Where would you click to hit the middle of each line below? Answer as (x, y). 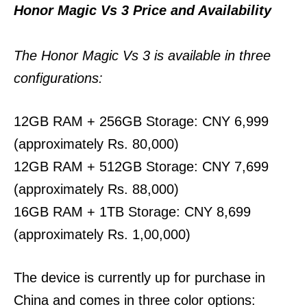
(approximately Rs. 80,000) (96, 144)
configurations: (58, 78)
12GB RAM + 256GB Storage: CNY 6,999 (141, 121)
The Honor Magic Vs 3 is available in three (142, 56)
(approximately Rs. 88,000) (96, 189)
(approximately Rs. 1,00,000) (102, 234)
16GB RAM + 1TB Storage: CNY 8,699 (132, 212)
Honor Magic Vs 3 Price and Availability (143, 10)
